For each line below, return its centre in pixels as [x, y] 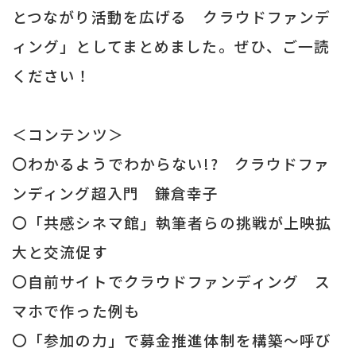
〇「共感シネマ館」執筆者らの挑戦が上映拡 [172, 222]
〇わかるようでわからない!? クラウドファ [171, 164]
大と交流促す [60, 252]
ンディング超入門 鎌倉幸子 [116, 193]
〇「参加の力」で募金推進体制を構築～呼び [172, 340]
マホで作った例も [76, 311]
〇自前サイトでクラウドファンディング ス [172, 281]
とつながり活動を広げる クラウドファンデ [172, 17]
